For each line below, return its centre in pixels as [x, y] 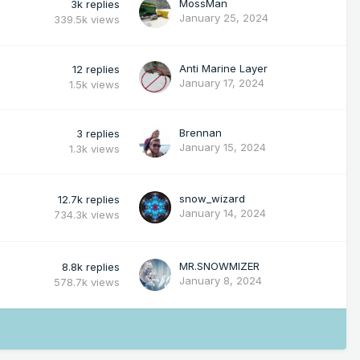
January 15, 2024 [223, 147]
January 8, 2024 [221, 280]
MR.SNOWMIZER [219, 266]
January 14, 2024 [223, 213]
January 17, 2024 [222, 82]
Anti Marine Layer [223, 68]
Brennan [200, 132]
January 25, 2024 [224, 17]
